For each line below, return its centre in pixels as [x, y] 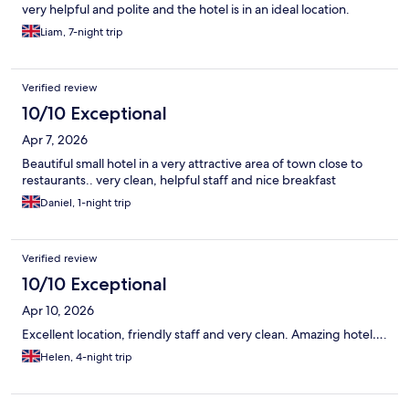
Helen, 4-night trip [86, 357]
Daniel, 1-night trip [86, 203]
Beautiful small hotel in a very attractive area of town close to [192, 164]
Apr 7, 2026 [55, 140]
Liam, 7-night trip [82, 32]
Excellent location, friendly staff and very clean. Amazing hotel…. [204, 335]
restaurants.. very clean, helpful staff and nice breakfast [179, 180]
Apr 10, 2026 [58, 311]
